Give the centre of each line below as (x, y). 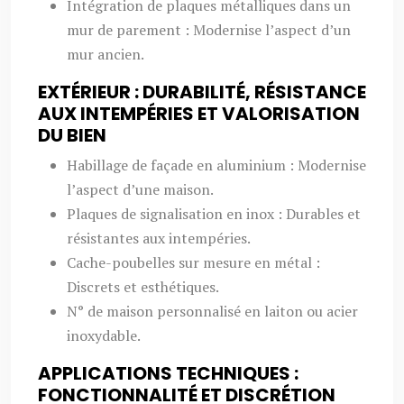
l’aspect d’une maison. (140, 189)
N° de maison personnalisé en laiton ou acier (212, 311)
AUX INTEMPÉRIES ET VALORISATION (199, 114)
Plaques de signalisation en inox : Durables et (214, 214)
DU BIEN (72, 135)
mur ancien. (106, 54)
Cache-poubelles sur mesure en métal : (193, 262)
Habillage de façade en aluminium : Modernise (216, 165)
